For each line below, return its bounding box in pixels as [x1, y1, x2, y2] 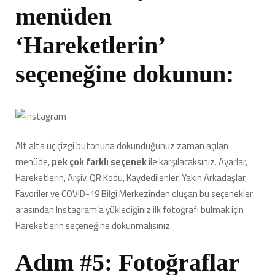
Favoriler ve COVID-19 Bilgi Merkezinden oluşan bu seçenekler [15, 185, 253, 203]
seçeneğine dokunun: [15, 60, 234, 88]
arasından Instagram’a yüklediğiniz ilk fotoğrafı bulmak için [15, 201, 244, 219]
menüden [15, 2, 112, 30]
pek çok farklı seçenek [52, 153, 149, 171]
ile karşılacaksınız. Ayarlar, [149, 153, 247, 171]
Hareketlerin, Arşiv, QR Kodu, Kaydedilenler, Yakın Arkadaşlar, [15, 169, 247, 187]
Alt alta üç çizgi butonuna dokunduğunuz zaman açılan [15, 137, 228, 155]
